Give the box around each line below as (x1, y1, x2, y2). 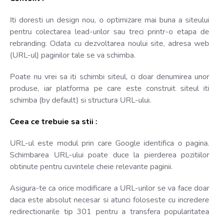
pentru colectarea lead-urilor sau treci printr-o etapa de (10, 26, 209, 37)
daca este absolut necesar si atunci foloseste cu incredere (10, 194, 209, 205)
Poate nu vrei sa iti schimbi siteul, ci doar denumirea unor (10, 71, 209, 82)
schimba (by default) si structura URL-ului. (10, 94, 151, 106)
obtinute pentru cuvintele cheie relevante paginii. (10, 161, 173, 172)
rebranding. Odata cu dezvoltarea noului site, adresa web (10, 38, 209, 49)
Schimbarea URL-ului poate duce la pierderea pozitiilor (10, 149, 209, 160)
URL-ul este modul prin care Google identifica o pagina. (10, 137, 209, 149)
